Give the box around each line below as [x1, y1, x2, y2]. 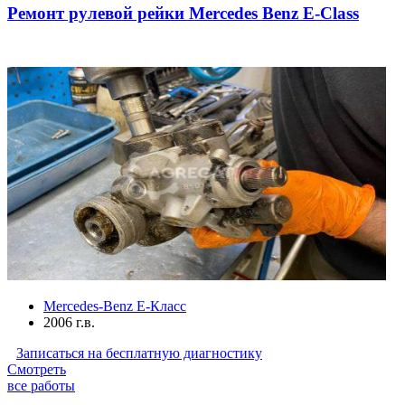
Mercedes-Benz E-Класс [43, 298, 186, 315]
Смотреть [7, 362, 66, 378]
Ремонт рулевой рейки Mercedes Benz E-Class [7, 4, 359, 24]
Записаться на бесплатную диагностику [16, 345, 262, 362]
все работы [7, 378, 75, 394]
